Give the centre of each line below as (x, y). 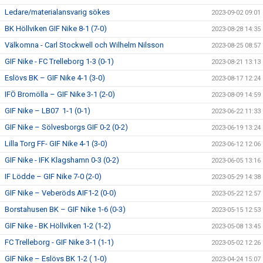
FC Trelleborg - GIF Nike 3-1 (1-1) (59, 242)
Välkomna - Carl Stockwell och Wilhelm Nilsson (84, 45)
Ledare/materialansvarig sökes (57, 12)
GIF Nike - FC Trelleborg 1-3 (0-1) (59, 61)
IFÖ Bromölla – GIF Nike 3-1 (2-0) (60, 94)
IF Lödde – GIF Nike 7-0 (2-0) (53, 176)
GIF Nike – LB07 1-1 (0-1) (48, 111)
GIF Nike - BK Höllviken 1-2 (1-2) (58, 226)
